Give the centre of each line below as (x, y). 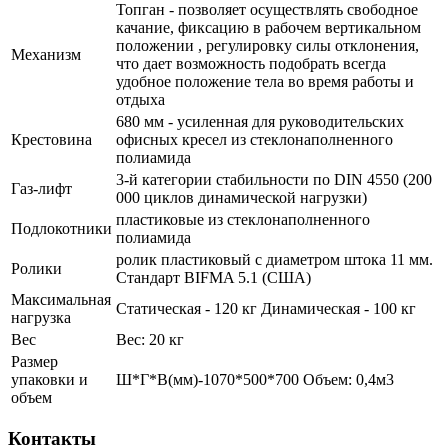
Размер (34, 361)
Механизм (46, 54)
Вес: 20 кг (150, 339)
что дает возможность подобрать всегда (251, 63)
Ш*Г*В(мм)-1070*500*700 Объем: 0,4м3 (255, 379)
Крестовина (51, 139)
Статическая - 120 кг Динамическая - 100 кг (266, 308)
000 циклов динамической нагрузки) (241, 197)
